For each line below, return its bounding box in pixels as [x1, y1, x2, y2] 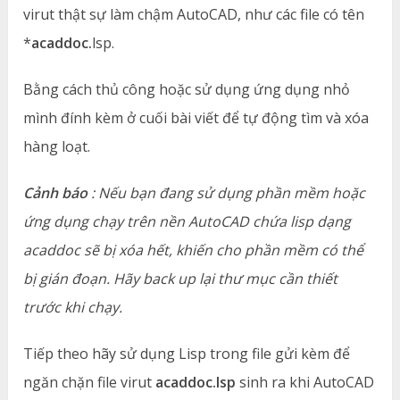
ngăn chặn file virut [23, 371, 156, 392]
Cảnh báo [23, 182, 88, 203]
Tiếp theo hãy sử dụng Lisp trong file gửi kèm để [23, 343, 351, 363]
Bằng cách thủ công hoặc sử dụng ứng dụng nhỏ [23, 79, 351, 99]
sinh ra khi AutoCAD [236, 371, 375, 392]
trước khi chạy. [23, 296, 123, 317]
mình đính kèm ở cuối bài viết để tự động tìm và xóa [23, 107, 370, 128]
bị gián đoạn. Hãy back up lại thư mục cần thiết [23, 268, 338, 288]
